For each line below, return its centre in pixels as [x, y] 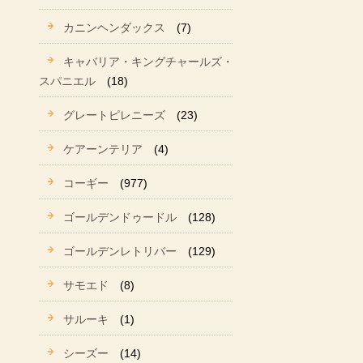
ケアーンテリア [103, 149]
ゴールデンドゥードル [120, 217]
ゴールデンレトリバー [120, 251]
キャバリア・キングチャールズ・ [148, 62]
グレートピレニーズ [114, 115]
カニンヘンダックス [114, 28]
